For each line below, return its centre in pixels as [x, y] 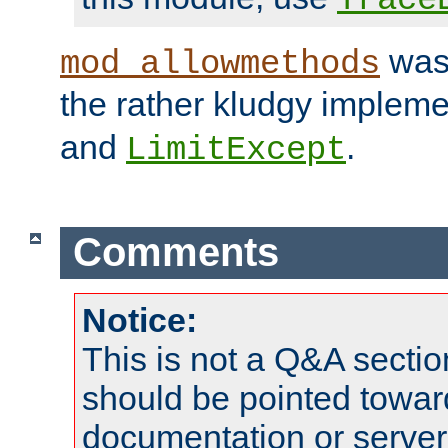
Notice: [139, 320]
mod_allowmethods [220, 63]
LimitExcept [236, 149]
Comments [175, 252]
